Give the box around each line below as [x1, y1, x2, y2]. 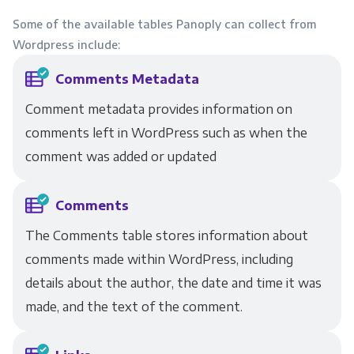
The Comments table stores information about [24, 228, 308, 243]
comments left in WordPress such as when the [24, 125, 307, 141]
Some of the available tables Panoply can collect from [12, 17, 316, 31]
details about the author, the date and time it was [24, 275, 322, 291]
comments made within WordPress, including [24, 251, 293, 267]
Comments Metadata [55, 71, 199, 87]
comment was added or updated [24, 149, 217, 164]
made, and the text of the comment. [24, 299, 243, 314]
